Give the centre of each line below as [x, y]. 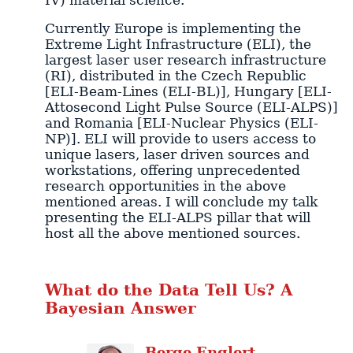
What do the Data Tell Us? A [169, 290]
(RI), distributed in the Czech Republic [175, 76]
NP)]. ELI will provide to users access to [180, 139]
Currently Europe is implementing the [173, 29]
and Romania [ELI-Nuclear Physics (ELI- [181, 123]
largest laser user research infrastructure [185, 60]
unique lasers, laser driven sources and [177, 155]
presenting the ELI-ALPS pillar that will [177, 218]
